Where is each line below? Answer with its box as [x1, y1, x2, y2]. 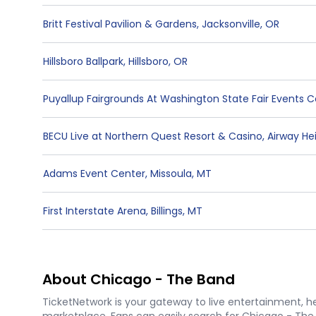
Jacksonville [202, 17, 260, 31]
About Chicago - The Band [42, 269, 235, 289]
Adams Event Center [43, 166, 145, 181]
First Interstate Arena [43, 204, 146, 218]
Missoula [150, 166, 192, 181]
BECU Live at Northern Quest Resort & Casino [43, 129, 262, 143]
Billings [151, 204, 183, 218]
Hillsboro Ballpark [43, 54, 123, 68]
